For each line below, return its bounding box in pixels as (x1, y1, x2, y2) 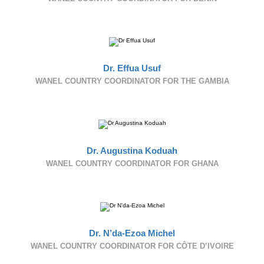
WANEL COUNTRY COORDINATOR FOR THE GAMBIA (35, 77, 229, 85)
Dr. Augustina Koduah (87, 146, 177, 156)
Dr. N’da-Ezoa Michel (89, 228, 175, 238)
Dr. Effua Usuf (103, 63, 161, 73)
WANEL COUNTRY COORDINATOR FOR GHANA (45, 159, 219, 168)
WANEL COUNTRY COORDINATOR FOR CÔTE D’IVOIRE (30, 242, 234, 250)
